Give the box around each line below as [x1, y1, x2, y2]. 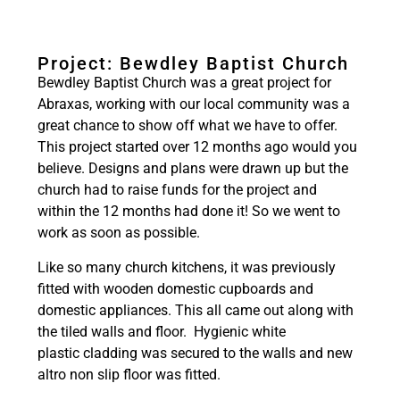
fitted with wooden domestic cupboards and [37, 279, 313, 297]
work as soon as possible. [37, 224, 200, 242]
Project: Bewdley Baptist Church [37, 53, 349, 75]
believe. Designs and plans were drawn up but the [37, 160, 348, 178]
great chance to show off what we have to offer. [37, 117, 337, 135]
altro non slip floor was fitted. [37, 365, 221, 383]
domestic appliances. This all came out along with [37, 301, 354, 319]
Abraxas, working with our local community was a [37, 96, 350, 113]
